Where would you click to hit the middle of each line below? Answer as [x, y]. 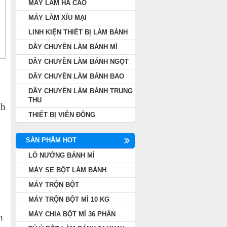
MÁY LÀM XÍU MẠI [58, 17]
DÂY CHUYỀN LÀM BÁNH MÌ [73, 47]
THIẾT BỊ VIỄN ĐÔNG [62, 115]
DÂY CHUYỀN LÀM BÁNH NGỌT [79, 62]
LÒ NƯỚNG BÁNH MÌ [62, 155]
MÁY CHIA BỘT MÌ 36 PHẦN [72, 214]
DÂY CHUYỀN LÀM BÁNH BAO [76, 76]
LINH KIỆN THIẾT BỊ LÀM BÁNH [78, 32]
